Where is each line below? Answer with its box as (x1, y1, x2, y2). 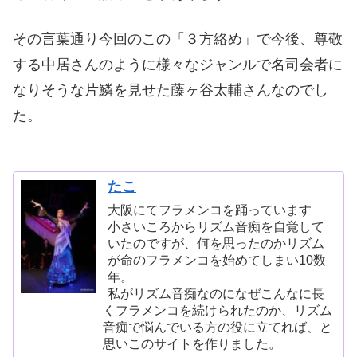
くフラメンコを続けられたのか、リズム (103, 302, 333, 317)
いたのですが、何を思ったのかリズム (107, 235, 324, 250)
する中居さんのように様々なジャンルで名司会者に (13, 57, 343, 73)
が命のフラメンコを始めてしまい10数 (107, 252, 326, 267)
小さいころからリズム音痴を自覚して (107, 218, 324, 233)
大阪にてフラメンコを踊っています (107, 202, 312, 217)
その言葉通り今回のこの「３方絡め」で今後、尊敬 (13, 31, 343, 48)
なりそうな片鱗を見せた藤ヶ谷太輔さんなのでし (13, 82, 328, 99)
